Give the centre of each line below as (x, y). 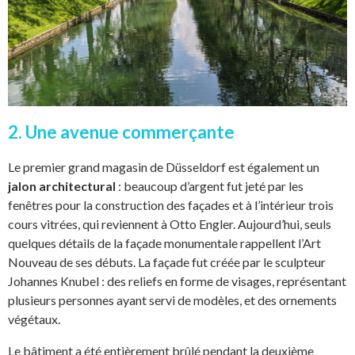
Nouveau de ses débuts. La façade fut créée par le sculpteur (167, 261)
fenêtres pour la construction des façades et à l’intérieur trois (171, 204)
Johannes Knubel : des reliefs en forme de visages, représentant (177, 281)
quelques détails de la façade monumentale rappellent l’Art (164, 242)
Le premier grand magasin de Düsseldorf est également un (164, 166)
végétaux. (34, 319)
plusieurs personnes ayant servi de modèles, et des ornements (172, 300)
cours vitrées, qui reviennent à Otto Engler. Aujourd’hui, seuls (170, 223)
